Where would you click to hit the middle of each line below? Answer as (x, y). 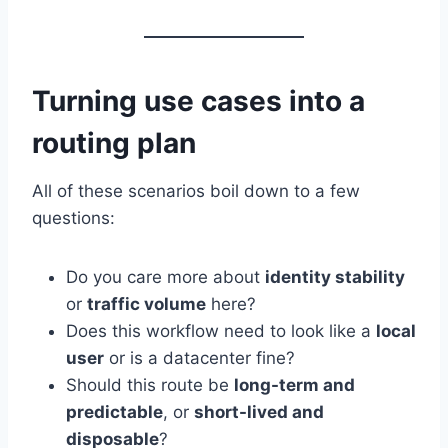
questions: (73, 218)
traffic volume (146, 304)
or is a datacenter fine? (199, 358)
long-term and (294, 385)
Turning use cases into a (198, 101)
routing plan (114, 143)
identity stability (335, 277)
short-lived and (259, 412)
